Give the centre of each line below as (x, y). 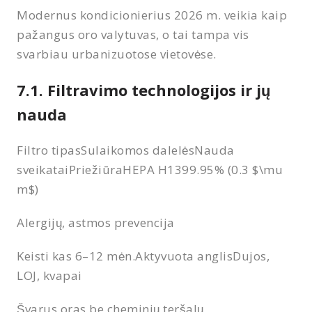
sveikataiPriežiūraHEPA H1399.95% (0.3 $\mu (150, 169)
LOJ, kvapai (49, 275)
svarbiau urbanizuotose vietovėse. (117, 54)
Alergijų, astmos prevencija (96, 222)
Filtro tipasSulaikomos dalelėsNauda (126, 150)
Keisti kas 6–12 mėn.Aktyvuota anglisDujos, (143, 256)
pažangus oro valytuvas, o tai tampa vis (133, 34)
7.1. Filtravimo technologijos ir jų (143, 89)
